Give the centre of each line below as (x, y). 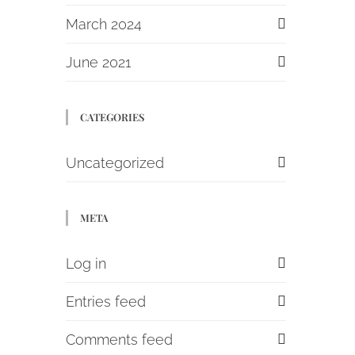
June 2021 (99, 62)
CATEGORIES (113, 117)
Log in (86, 263)
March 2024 (104, 24)
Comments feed (120, 340)
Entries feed (106, 302)
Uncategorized (115, 163)
